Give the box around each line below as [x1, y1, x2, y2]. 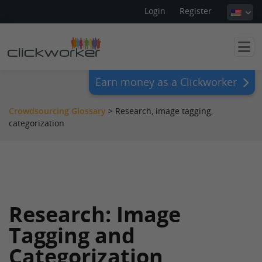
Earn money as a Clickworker [95, 74, 237, 89]
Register [180, 5, 212, 16]
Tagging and [9, 221, 135, 250]
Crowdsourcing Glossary [9, 105, 106, 116]
